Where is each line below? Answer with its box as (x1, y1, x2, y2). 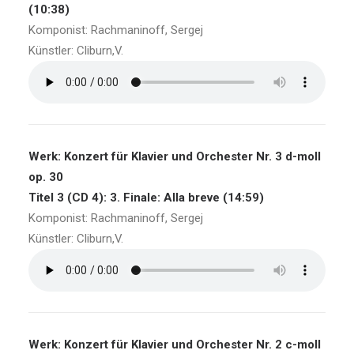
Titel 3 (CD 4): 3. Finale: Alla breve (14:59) (28, 190, 264, 205)
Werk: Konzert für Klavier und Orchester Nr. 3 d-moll (28, 149, 321, 164)
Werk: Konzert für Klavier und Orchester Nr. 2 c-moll (28, 337, 321, 352)
